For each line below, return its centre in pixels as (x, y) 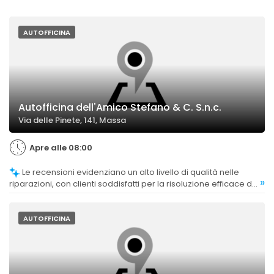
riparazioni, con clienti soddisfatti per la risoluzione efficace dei (134, 184)
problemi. (28, 196)
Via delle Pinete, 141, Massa (72, 120)
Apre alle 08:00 (61, 148)
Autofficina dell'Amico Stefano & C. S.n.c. (120, 107)
